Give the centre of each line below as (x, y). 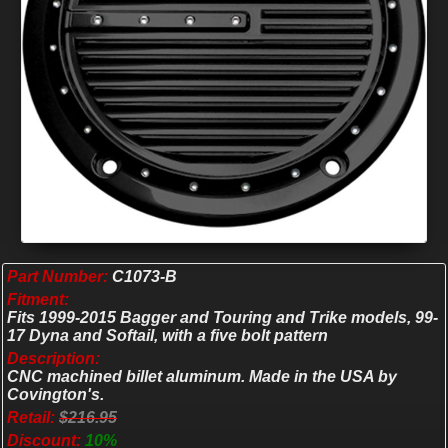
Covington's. (55, 395)
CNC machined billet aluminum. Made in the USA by (202, 377)
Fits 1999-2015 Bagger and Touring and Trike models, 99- (222, 318)
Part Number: (57, 277)
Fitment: (38, 300)
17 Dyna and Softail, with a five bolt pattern (167, 336)
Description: (53, 359)
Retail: (31, 418)
